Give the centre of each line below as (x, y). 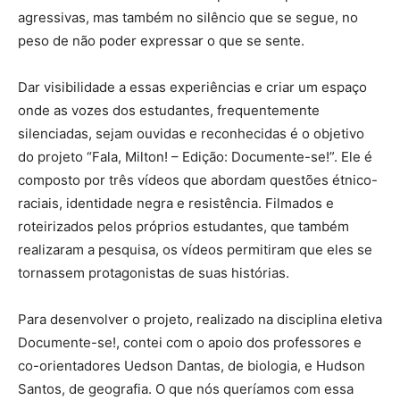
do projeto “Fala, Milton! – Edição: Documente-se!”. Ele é (195, 157)
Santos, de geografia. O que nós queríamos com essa (186, 389)
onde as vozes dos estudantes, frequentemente (169, 111)
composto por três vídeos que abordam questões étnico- (198, 180)
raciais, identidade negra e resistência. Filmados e (176, 204)
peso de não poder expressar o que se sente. (161, 41)
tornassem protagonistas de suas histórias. (154, 273)
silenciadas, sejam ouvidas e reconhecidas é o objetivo (191, 134)
